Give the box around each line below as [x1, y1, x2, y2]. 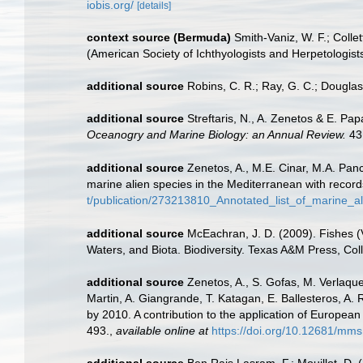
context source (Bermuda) [87, 31, 231, 44]
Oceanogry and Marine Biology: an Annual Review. [87, 128, 346, 141]
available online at [116, 323, 208, 337]
